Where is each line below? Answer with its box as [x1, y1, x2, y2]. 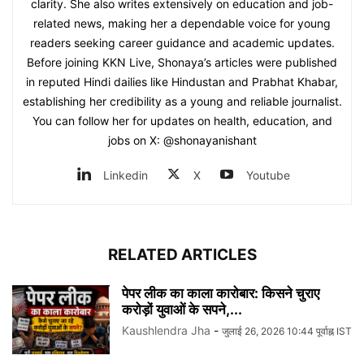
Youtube [246, 168, 290, 183]
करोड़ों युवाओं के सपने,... [122, 301, 242, 318]
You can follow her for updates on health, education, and [32, 114, 332, 128]
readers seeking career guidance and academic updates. [29, 36, 335, 50]
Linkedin [103, 168, 148, 183]
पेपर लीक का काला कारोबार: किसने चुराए [122, 285, 319, 302]
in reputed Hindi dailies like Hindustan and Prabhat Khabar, [26, 75, 338, 89]
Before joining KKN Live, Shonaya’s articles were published [27, 55, 337, 70]
